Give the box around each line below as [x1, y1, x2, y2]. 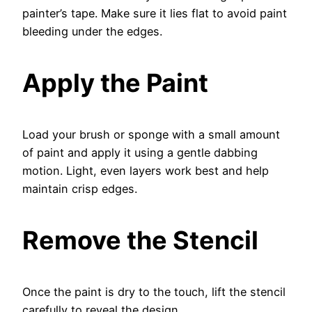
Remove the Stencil [22, 224, 258, 256]
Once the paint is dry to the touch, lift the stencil [22, 284, 286, 299]
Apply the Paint [22, 67, 208, 98]
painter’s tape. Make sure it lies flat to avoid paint [22, 6, 287, 20]
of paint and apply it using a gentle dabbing [22, 145, 258, 159]
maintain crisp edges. [22, 181, 137, 196]
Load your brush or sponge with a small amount [22, 127, 280, 141]
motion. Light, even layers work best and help [22, 163, 269, 178]
